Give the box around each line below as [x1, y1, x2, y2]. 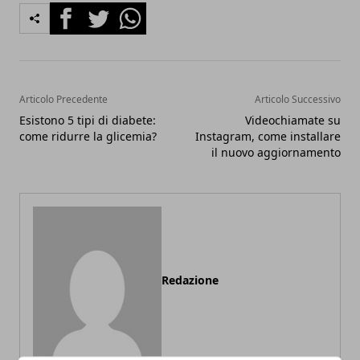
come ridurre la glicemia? [19, 129, 157, 145]
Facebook [49, 2, 108, 21]
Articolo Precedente [19, 92, 108, 107]
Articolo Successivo [255, 92, 341, 107]
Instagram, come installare [195, 129, 341, 145]
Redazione [162, 272, 219, 288]
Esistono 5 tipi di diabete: [19, 112, 156, 129]
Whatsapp [113, 2, 175, 21]
